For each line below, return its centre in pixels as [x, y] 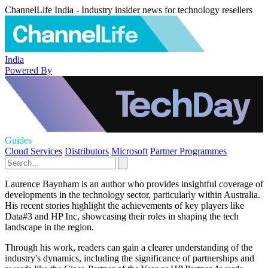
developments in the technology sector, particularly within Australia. [133, 195]
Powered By [28, 70]
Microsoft [130, 151]
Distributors [87, 151]
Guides [18, 140]
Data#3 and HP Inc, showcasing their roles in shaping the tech [122, 216]
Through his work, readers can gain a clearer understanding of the [129, 247]
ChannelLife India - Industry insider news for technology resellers [129, 10]
